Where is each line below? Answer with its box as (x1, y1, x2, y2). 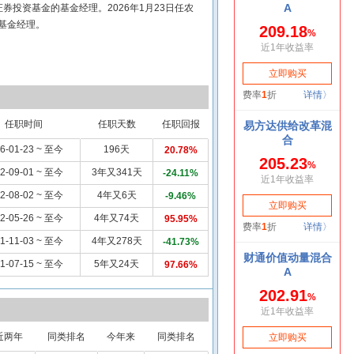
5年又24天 (94, 258, 139, 269)
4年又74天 (94, 213, 139, 224)
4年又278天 (91, 235, 142, 247)
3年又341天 (91, 167, 142, 178)
